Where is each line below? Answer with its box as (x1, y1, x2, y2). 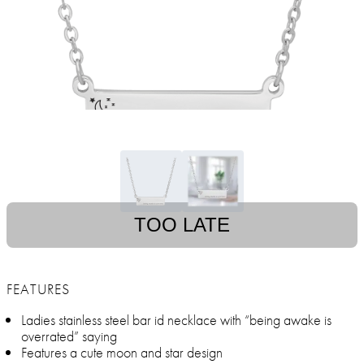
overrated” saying (21, 327, 117, 346)
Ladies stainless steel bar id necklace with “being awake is (21, 310, 331, 330)
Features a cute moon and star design (21, 343, 223, 362)
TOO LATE (134, 214, 230, 236)
